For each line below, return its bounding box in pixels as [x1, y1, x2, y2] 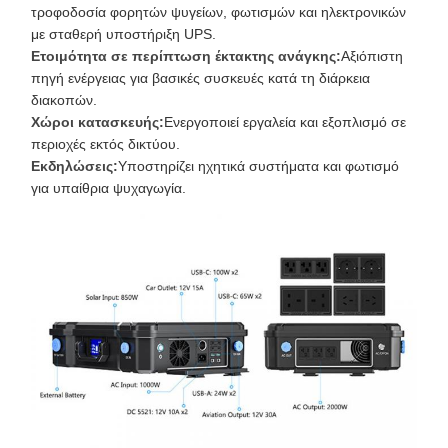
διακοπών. [31, 92, 97, 108]
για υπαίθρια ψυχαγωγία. [31, 180, 186, 196]
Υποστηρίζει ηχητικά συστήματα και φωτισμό [118, 158, 399, 174]
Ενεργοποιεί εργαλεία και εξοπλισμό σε [164, 114, 406, 130]
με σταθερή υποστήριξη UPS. [31, 26, 216, 42]
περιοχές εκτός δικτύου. [31, 136, 180, 152]
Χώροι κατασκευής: [31, 114, 164, 130]
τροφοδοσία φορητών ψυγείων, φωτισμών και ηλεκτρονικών [31, 4, 406, 20]
